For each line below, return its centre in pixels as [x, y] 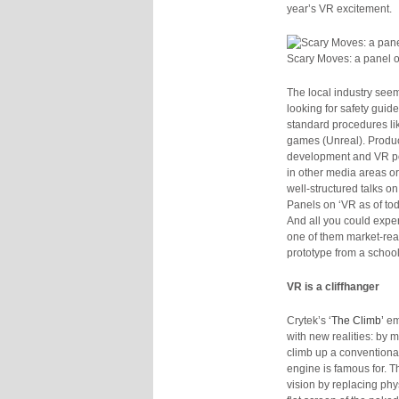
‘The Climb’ [356, 321]
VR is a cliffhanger [333, 287]
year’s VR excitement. [339, 9]
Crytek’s [308, 321]
